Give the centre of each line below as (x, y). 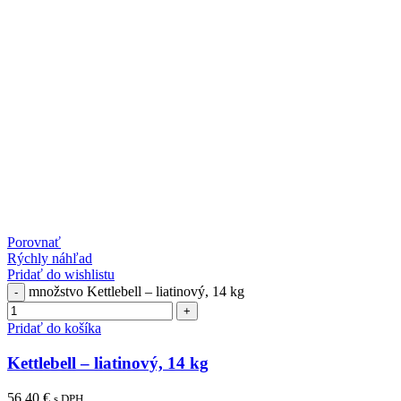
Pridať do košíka (54, 328)
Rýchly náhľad (50, 259)
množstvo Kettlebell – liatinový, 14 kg (137, 292)
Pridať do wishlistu (61, 275)
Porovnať (34, 243)
